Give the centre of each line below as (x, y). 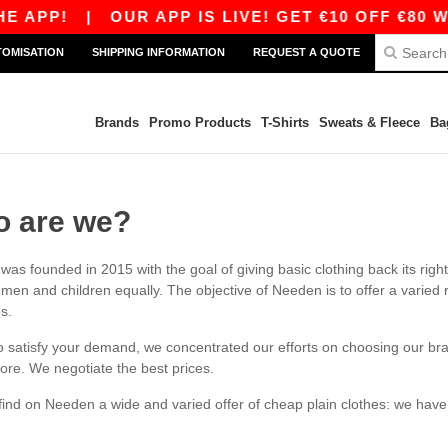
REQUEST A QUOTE (306, 52)
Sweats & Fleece (369, 122)
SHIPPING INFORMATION (158, 52)
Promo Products (199, 122)
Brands (116, 122)
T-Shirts (284, 122)
